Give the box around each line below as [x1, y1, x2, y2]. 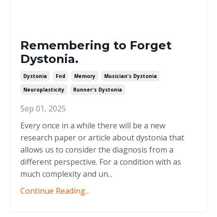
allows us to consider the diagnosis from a [20, 144, 173, 155]
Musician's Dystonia [104, 72, 157, 79]
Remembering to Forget [20, 38, 171, 52]
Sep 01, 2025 [20, 103, 66, 114]
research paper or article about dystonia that [20, 132, 184, 143]
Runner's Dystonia [73, 86, 122, 93]
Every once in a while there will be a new [20, 120, 165, 131]
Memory [74, 72, 95, 79]
